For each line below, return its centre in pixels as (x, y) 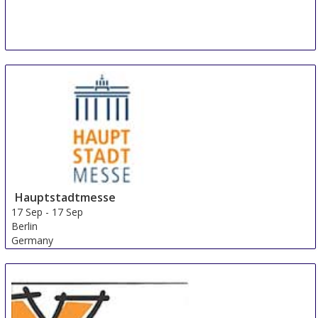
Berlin (25, 226)
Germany (33, 240)
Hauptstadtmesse (66, 197)
